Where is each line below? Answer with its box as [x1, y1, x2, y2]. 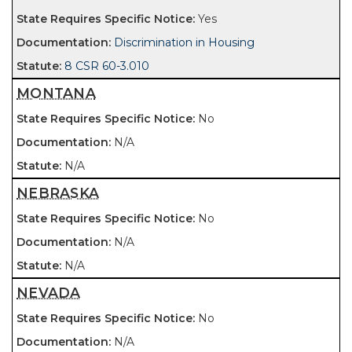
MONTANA [16, 85, 96, 101]
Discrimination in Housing [114, 35, 255, 49]
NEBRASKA [16, 185, 100, 201]
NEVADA [16, 284, 81, 301]
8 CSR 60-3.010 [64, 59, 149, 73]
